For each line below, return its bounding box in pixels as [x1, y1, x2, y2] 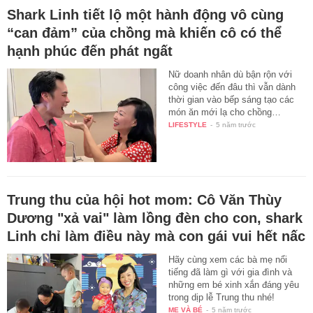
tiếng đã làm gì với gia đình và [168, 266, 293, 277]
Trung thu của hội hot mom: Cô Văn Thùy [7, 191, 282, 208]
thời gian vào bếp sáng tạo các [168, 94, 295, 105]
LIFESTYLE [168, 120, 208, 129]
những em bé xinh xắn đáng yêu [168, 279, 300, 290]
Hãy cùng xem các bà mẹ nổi [168, 254, 288, 265]
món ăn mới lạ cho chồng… [168, 106, 282, 117]
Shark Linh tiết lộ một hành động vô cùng [7, 6, 284, 22]
